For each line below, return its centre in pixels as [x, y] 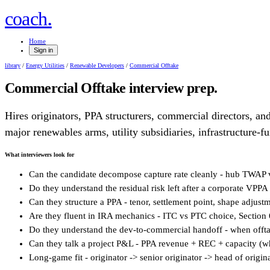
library [13, 65]
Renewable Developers [97, 65]
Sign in [43, 50]
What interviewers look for [39, 154]
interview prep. [171, 88]
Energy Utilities [45, 65]
